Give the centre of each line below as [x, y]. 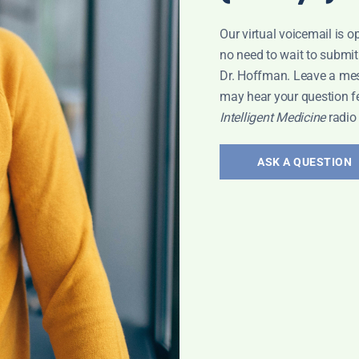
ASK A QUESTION [305, 161]
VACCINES [62, 242]
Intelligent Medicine [274, 117]
